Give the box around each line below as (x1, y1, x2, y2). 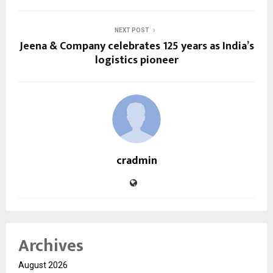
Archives (18, 232, 83, 261)
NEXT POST (114, 27, 149, 34)
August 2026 (18, 260, 68, 271)
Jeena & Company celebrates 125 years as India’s (19, 37, 254, 56)
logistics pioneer (94, 51, 179, 70)
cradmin (116, 152, 157, 171)
